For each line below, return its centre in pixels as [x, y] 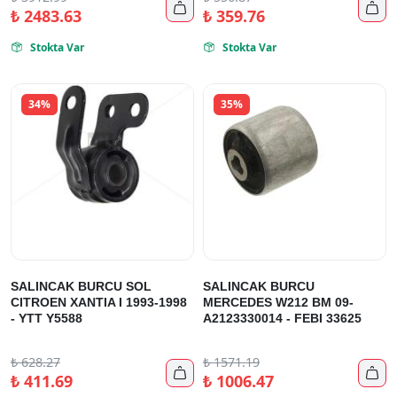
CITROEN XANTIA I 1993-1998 [99, 302]
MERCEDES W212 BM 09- [278, 302]
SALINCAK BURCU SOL [81, 286]
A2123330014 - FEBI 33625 [282, 318]
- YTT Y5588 [47, 318]
